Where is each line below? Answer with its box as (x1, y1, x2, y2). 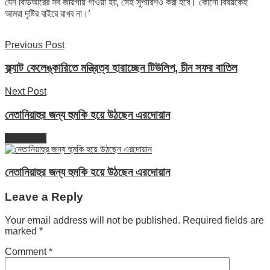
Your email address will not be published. (5, 215, 180, 225)
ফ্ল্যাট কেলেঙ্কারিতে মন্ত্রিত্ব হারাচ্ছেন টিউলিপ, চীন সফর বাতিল (5, 61, 237, 75)
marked (5, 225, 39, 236)
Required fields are (183, 215, 264, 225)
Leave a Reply (5, 190, 83, 203)
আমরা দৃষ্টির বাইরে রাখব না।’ (5, 7, 90, 19)
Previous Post (5, 39, 64, 50)
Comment (5, 246, 49, 257)
